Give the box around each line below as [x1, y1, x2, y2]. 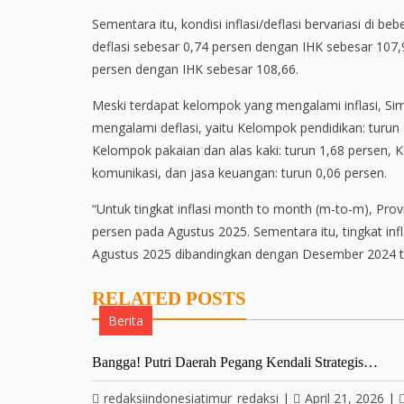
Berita [108, 312, 143, 329]
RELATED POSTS [92, 288, 246, 309]
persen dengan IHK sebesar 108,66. [92, 60, 298, 78]
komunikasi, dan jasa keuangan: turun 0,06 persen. [92, 164, 387, 181]
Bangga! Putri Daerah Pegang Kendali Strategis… [92, 354, 378, 370]
